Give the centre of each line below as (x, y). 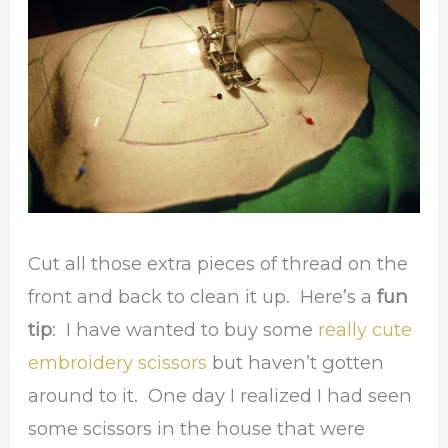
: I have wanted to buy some (185, 329)
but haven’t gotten (298, 362)
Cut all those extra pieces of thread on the (218, 263)
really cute (365, 329)
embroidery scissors (120, 362)
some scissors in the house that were (197, 428)
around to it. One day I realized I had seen (220, 395)
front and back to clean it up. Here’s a (200, 296)
